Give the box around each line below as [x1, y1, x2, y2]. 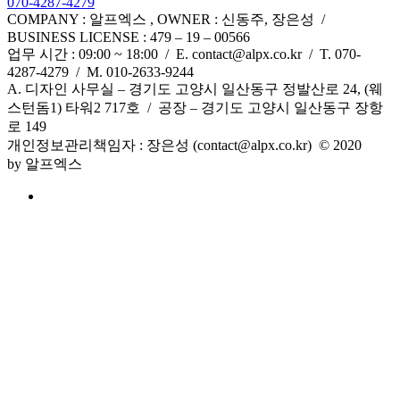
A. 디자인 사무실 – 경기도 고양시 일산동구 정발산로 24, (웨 [7, 81, 383, 97]
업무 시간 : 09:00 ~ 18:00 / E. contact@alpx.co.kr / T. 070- [7, 46, 361, 62]
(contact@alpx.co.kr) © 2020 [189, 137, 362, 154]
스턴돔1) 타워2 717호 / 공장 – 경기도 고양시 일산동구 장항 [7, 100, 383, 116]
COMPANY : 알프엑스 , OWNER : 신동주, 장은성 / [7, 12, 329, 28]
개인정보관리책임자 [7, 137, 136, 154]
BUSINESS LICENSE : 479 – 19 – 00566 [7, 29, 250, 46]
